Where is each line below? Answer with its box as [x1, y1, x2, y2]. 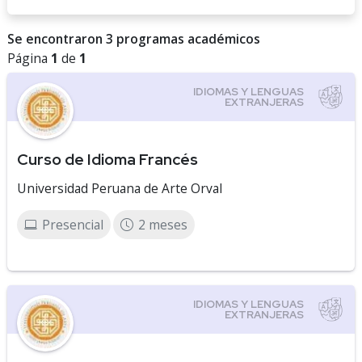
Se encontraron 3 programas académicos [7, 30, 260, 48]
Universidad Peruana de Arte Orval [17, 179, 222, 197]
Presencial [42, 216, 103, 234]
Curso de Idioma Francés [17, 149, 198, 170]
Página [7, 49, 51, 67]
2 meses [138, 216, 187, 234]
